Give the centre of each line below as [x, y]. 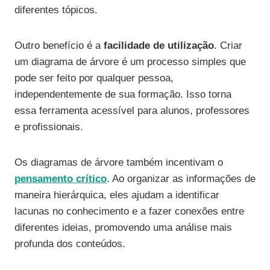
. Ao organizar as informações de [181, 179]
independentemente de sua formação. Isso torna [123, 95]
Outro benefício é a [59, 46]
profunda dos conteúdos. [70, 244]
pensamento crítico [61, 179]
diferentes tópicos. [56, 10]
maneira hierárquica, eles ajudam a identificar [117, 195]
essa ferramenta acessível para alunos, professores [132, 111]
